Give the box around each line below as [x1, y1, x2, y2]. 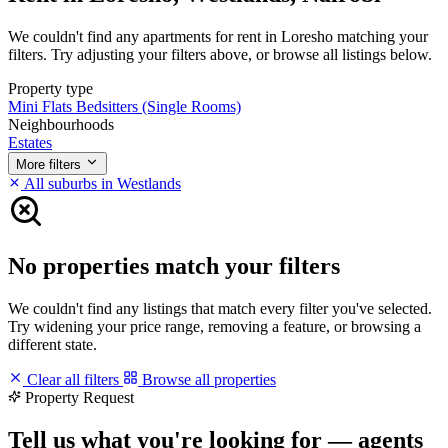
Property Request [25, 388, 134, 406]
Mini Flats [8, 97, 76, 115]
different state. [8, 335, 97, 353]
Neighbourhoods [8, 115, 114, 133]
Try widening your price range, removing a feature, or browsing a [8, 317, 421, 335]
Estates [8, 133, 52, 151]
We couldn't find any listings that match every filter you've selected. [8, 299, 432, 317]
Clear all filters [23, 370, 123, 388]
